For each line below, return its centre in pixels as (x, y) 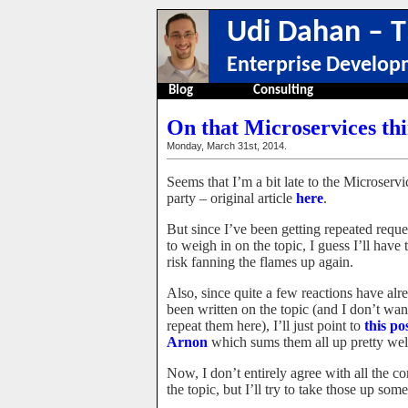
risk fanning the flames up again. (260, 262)
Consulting (283, 91)
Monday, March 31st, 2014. (227, 146)
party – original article (231, 198)
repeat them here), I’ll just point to (265, 326)
